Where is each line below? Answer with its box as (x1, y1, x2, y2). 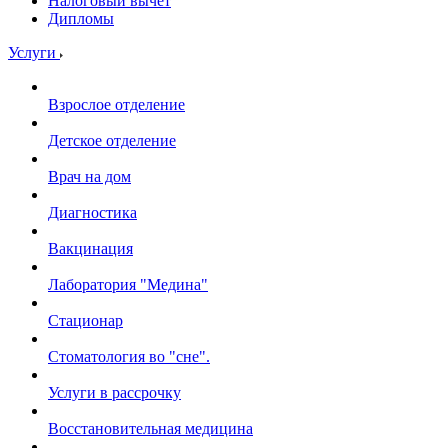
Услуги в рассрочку (48, 384, 181, 401)
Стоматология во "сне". (48, 348, 210, 365)
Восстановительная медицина (48, 420, 253, 437)
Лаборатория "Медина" (48, 276, 208, 293)
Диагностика (48, 204, 137, 221)
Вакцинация (48, 240, 133, 257)
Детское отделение (48, 132, 176, 149)
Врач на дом (48, 168, 131, 185)
